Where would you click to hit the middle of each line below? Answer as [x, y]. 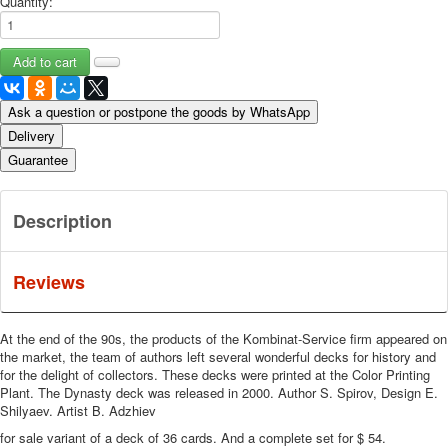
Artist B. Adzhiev [106, 411]
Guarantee [38, 160]
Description [62, 221]
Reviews [49, 282]
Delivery [31, 136]
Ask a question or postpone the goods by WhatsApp [159, 112]
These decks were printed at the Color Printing [296, 375]
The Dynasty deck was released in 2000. [156, 393]
